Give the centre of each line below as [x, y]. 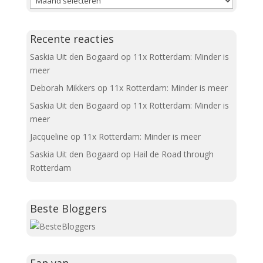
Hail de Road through [173, 154]
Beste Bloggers [68, 209]
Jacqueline [49, 137]
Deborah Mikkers [62, 88]
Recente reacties [72, 39]
